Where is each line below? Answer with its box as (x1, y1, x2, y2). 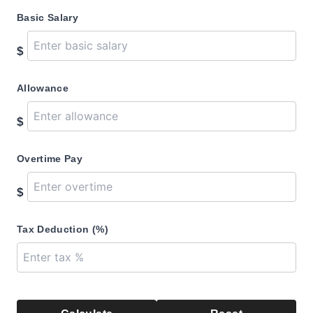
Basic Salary (17, 12, 79, 23)
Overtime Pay (17, 153, 83, 164)
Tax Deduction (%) (17, 224, 108, 235)
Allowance (17, 82, 69, 94)
